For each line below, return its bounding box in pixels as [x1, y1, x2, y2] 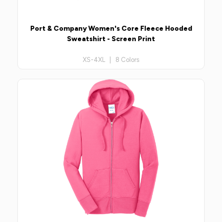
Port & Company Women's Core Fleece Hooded [30, 24, 192, 33]
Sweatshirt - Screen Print [67, 34, 155, 43]
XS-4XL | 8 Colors [83, 55, 139, 63]
